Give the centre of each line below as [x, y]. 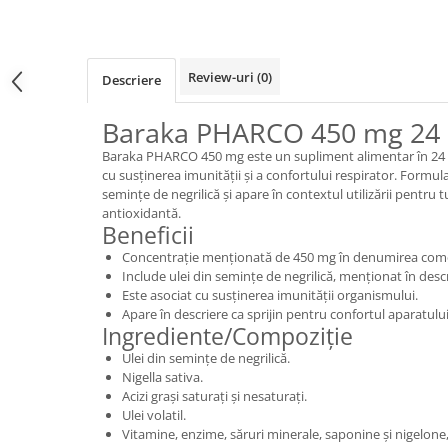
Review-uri [222, 76]
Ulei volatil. [154, 414]
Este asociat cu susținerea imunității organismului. [270, 294]
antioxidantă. [141, 212]
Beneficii [148, 234]
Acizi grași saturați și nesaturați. [214, 395]
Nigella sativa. [162, 376]
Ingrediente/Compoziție [227, 335]
